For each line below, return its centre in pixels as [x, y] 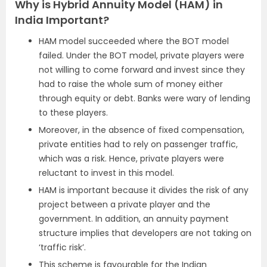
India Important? [62, 20]
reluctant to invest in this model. [106, 173]
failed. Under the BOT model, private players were [142, 55]
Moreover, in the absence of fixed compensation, [142, 130]
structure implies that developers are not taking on [145, 233]
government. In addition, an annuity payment [134, 219]
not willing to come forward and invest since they [142, 70]
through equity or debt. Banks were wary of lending [145, 98]
